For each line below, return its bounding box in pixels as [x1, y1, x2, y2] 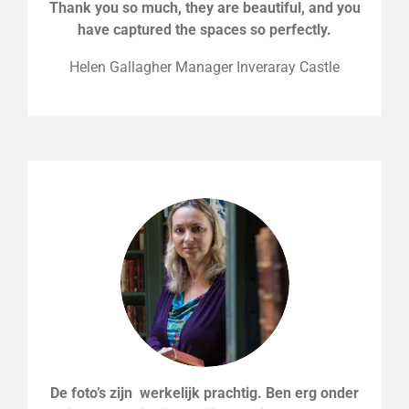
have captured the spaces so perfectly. [78, 21, 331, 39]
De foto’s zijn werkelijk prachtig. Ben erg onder [50, 383, 359, 402]
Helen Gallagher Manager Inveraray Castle [69, 58, 340, 76]
